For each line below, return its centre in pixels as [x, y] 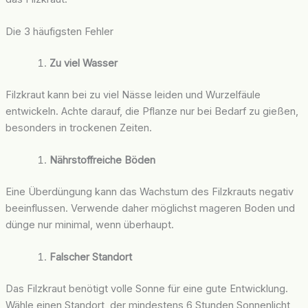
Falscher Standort [90, 257]
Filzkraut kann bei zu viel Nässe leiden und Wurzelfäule [133, 95]
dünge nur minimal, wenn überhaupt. [89, 224]
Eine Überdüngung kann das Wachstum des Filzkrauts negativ [149, 191]
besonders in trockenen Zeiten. [78, 128]
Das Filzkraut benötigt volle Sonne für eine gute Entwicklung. [146, 289]
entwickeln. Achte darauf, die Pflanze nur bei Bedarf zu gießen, [152, 111]
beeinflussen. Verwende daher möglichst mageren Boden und [150, 208]
